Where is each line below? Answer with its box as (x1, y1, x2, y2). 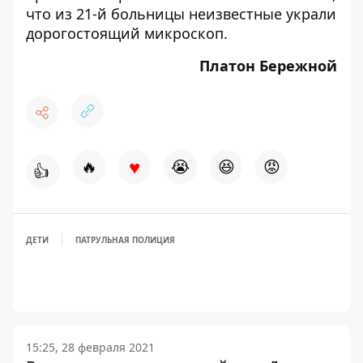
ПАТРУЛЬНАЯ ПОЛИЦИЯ (75, 234, 175, 246)
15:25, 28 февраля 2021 (26, 340, 155, 355)
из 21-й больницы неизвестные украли (55, 4, 336, 23)
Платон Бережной (199, 56, 337, 75)
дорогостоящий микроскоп (26, 23, 224, 43)
